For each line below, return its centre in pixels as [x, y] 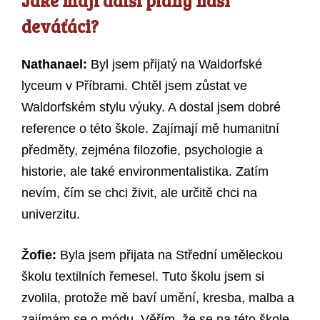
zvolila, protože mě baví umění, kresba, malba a [158, 298]
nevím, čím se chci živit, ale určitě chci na [139, 193]
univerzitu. [51, 215]
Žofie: [39, 255]
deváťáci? [60, 26]
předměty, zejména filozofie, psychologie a [142, 150]
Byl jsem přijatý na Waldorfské [175, 65]
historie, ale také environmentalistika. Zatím [145, 172]
